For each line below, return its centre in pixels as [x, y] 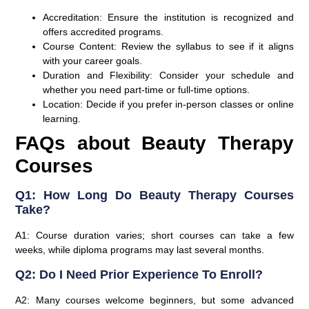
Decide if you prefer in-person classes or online [188, 104]
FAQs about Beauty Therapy [154, 143]
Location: [63, 104]
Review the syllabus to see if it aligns [205, 47]
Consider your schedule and [223, 76]
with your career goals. [93, 61]
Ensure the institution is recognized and [198, 18]
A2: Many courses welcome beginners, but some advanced [154, 300]
